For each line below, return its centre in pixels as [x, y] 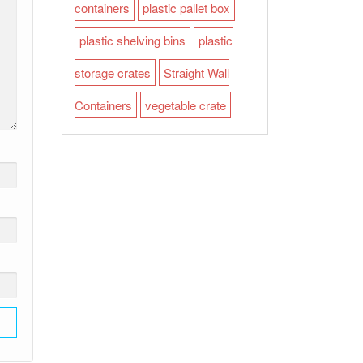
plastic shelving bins [132, 40]
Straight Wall [196, 73]
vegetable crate [186, 105]
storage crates [113, 73]
